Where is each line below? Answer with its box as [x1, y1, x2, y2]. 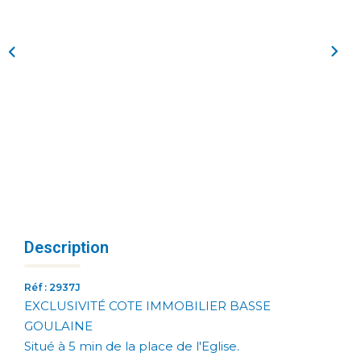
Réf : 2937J [24, 280, 81, 293]
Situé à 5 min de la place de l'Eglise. [24, 338, 239, 354]
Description [24, 237, 109, 257]
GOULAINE [24, 317, 93, 334]
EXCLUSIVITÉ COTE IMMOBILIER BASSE [24, 297, 271, 313]
